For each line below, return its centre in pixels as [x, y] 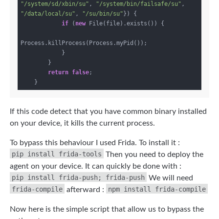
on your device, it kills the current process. [82, 123]
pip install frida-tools [57, 154]
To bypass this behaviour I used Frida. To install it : [95, 143]
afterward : [85, 190]
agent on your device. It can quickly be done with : [96, 166]
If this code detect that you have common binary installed [108, 112]
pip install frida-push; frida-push [78, 178]
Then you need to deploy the [153, 155]
